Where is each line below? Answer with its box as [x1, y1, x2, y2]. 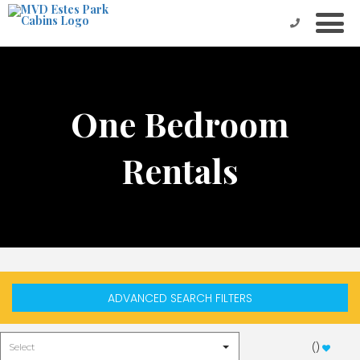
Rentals [121, 148, 239, 193]
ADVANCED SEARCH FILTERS [108, 289, 252, 306]
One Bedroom [71, 101, 289, 146]
